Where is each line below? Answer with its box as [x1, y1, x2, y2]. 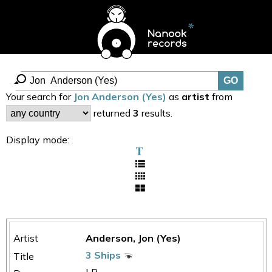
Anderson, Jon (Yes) [86, 232, 182, 245]
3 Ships [86, 249, 124, 262]
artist [182, 90, 209, 103]
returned [91, 106, 133, 119]
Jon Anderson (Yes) [73, 90, 166, 103]
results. [139, 106, 172, 119]
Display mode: [6, 134, 69, 146]
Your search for [6, 90, 73, 103]
